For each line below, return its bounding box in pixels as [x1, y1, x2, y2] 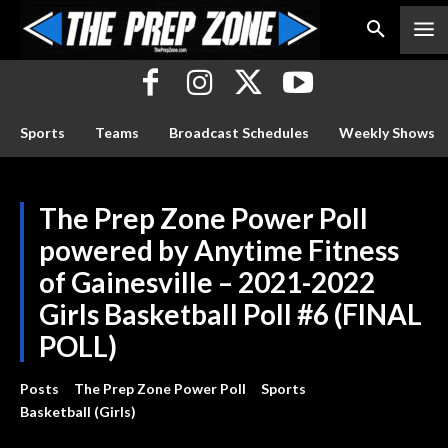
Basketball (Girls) [20, 403, 136, 420]
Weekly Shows [339, 124, 435, 141]
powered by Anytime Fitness [39, 233, 399, 267]
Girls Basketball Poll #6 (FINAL [39, 297, 422, 331]
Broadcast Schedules [169, 124, 309, 141]
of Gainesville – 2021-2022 [39, 265, 375, 299]
